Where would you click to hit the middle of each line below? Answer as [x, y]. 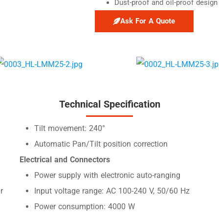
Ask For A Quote [148, 21]
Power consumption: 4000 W [85, 207]
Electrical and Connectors [65, 160]
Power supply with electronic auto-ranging [108, 175]
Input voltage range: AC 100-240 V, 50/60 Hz [112, 191]
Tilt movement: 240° [70, 129]
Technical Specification [109, 104]
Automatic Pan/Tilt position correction [101, 144]
